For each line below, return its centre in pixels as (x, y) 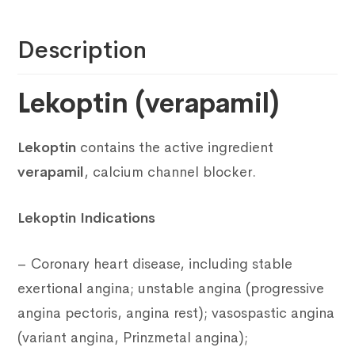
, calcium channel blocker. (170, 172)
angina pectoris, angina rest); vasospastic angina (176, 313)
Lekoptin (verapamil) (149, 104)
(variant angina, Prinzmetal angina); (133, 338)
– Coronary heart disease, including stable (155, 264)
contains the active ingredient (175, 148)
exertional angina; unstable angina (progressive (171, 289)
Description (82, 50)
